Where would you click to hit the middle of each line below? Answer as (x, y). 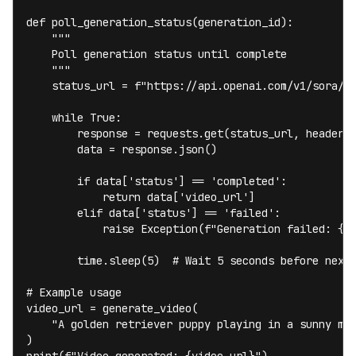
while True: (74, 118)
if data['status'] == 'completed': (157, 181)
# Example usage (74, 292)
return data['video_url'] (141, 197)
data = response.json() (122, 149)
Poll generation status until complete (157, 54)
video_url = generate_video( (112, 308)
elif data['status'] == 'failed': (153, 213)
